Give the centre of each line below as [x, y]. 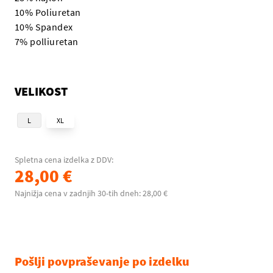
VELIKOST [41, 91]
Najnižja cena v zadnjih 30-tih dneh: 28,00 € [91, 193]
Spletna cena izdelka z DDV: [64, 160]
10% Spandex [44, 27]
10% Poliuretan [48, 12]
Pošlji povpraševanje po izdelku [102, 261]
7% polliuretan [47, 41]
